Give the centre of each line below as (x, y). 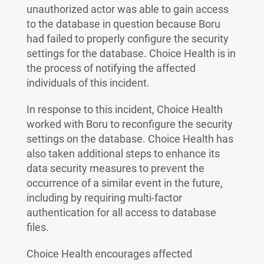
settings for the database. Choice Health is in (131, 53)
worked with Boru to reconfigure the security (129, 124)
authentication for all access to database (121, 212)
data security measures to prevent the (115, 168)
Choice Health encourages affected (109, 254)
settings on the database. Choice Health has (130, 139)
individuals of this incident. (88, 83)
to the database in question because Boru (123, 24)
